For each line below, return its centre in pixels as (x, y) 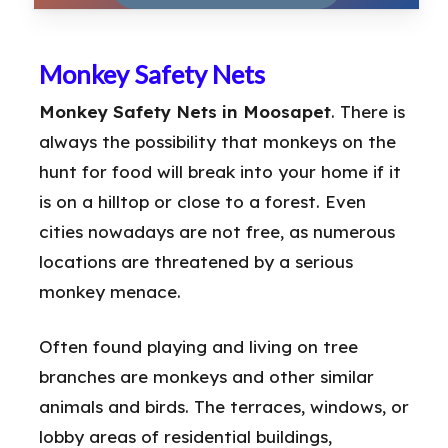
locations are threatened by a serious (196, 261)
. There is (368, 111)
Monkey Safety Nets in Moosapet (185, 111)
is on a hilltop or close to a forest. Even (202, 201)
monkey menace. (110, 291)
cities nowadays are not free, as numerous (217, 231)
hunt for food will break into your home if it (220, 171)
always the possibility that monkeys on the (217, 141)
